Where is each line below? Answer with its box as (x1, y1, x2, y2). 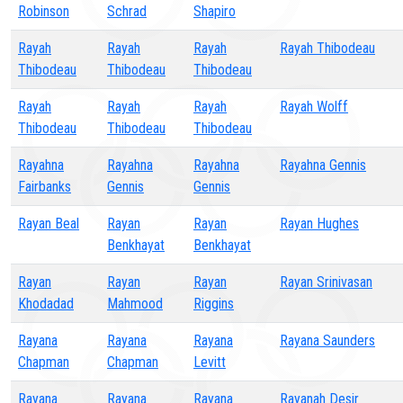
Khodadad (18, 295, 74, 312)
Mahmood (107, 295, 163, 312)
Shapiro (193, 3, 236, 20)
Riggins (193, 295, 234, 312)
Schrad (107, 3, 147, 20)
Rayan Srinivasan (280, 273, 372, 291)
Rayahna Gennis (280, 157, 366, 174)
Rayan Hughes (280, 215, 359, 232)
